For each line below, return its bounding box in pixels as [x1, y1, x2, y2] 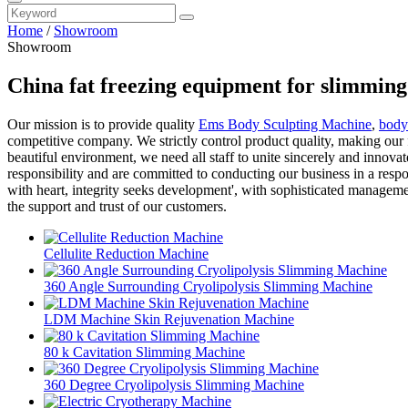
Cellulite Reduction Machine [44, 245, 209, 261]
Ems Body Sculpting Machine [199, 116, 372, 132]
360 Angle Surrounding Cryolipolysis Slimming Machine [44, 278, 372, 294]
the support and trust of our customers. [7, 198, 227, 214]
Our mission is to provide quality [7, 116, 199, 132]
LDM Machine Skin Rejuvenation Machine [44, 311, 294, 327]
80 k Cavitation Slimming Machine [44, 343, 245, 360]
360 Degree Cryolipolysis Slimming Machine [44, 376, 304, 393]
